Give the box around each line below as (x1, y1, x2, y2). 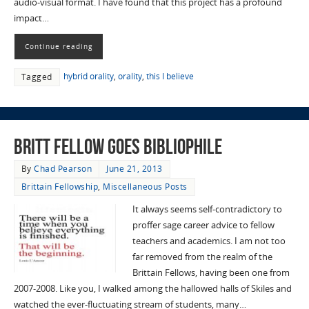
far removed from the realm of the (132, 251, 272, 263)
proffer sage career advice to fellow (132, 219, 275, 232)
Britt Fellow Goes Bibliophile (13, 135, 222, 159)
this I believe (146, 70, 194, 82)
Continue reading (24, 41, 92, 51)
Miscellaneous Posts (103, 181, 188, 193)
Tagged (21, 70, 52, 83)
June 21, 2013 (106, 163, 163, 175)
